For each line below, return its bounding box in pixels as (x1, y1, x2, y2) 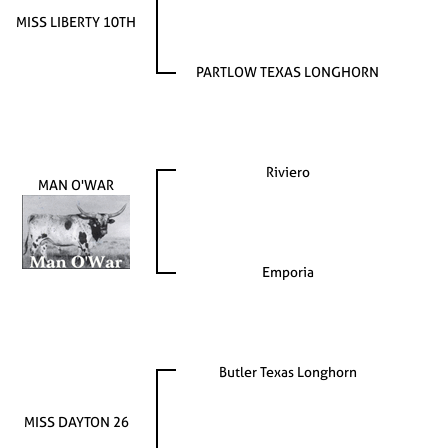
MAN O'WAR (38, 175, 114, 194)
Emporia (261, 262, 314, 281)
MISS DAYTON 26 (23, 412, 129, 431)
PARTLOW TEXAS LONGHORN (196, 62, 379, 81)
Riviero (265, 162, 310, 181)
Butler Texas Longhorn (218, 362, 357, 381)
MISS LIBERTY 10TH (16, 12, 136, 31)
